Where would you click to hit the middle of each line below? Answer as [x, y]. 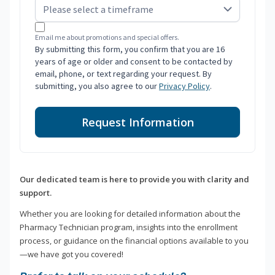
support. [36, 193]
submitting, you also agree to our [97, 86]
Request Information [137, 122]
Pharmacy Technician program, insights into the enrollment [129, 227]
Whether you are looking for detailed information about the [130, 214]
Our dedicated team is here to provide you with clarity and [134, 180]
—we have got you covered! [72, 254]
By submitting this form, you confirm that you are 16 [130, 49]
